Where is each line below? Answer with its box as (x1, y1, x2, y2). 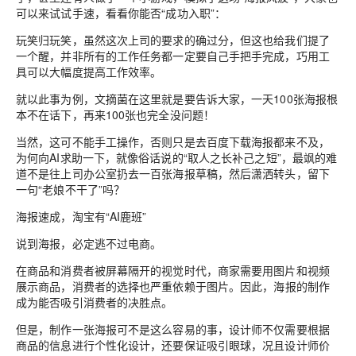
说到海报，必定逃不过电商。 (16, 235, 162, 251)
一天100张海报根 (251, 91, 339, 106)
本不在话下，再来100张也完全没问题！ (16, 106, 215, 122)
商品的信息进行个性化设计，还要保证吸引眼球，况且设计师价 (16, 337, 330, 353)
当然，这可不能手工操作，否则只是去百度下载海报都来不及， (16, 133, 330, 149)
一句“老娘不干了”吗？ (16, 181, 126, 197)
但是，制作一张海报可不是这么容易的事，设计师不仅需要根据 (16, 321, 330, 337)
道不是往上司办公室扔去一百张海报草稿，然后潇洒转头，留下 (16, 165, 330, 181)
